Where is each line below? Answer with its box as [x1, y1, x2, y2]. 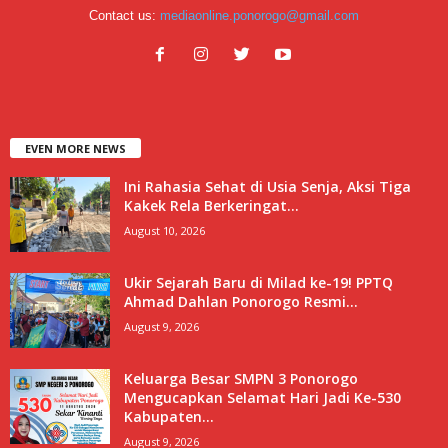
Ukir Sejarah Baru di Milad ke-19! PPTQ [124, 272, 393, 292]
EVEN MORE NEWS [25, 140, 126, 156]
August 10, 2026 [124, 222, 205, 238]
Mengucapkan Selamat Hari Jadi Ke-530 [124, 387, 401, 407]
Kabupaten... [124, 406, 214, 426]
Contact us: [89, 7, 160, 23]
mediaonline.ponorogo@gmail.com [160, 7, 359, 23]
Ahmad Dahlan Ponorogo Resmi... [124, 291, 358, 311]
